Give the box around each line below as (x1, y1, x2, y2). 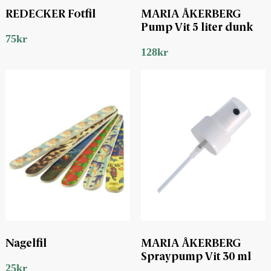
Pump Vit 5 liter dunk (140, 22, 253, 34)
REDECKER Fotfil (5, 9, 96, 21)
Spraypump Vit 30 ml (140, 251, 251, 263)
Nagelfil (5, 238, 47, 249)
